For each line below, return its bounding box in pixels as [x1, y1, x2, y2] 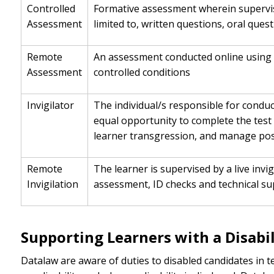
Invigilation [26, 177, 78, 191]
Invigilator [26, 98, 74, 113]
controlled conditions [93, 65, 190, 80]
